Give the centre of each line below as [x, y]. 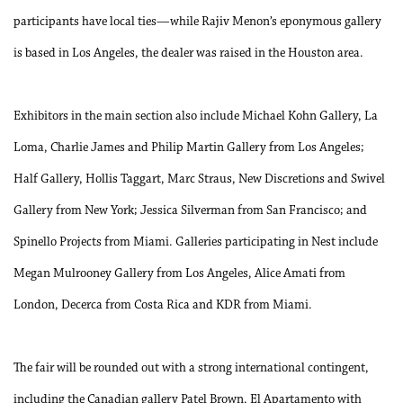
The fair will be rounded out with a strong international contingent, [191, 368]
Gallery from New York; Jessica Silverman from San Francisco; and [190, 211]
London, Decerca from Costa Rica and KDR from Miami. [163, 305]
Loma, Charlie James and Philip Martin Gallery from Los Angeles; [189, 148]
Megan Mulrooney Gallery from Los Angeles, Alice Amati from [179, 274]
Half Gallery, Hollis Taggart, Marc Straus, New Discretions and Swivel [199, 179]
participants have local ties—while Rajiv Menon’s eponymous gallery [197, 22]
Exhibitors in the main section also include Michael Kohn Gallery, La [196, 116]
